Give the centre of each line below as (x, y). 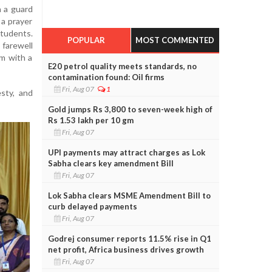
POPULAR (86, 40)
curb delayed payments (92, 206)
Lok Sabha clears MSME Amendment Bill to (129, 195)
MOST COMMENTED (175, 40)
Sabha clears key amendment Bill (110, 163)
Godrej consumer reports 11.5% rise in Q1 (129, 238)
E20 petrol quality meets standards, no (122, 66)
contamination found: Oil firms (106, 77)
